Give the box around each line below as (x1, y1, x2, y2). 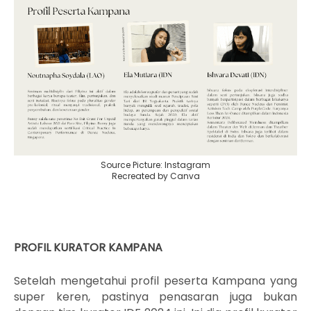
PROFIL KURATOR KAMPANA (14, 239, 162, 255)
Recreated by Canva (111, 170, 200, 182)
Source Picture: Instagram (101, 159, 210, 171)
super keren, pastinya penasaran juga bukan (14, 289, 297, 305)
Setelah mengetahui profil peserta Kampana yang (14, 273, 297, 289)
